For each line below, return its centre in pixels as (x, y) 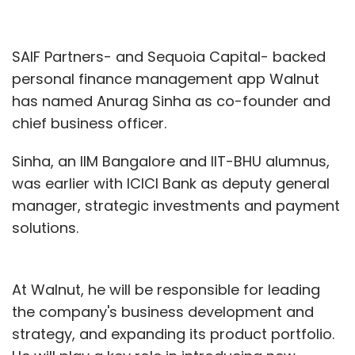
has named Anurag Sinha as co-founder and (171, 101)
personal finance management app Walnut (166, 78)
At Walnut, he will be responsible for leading (166, 289)
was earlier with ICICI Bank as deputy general (171, 183)
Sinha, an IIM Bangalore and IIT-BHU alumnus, (171, 161)
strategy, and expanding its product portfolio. (173, 334)
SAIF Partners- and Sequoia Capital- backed (169, 56)
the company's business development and (163, 311)
